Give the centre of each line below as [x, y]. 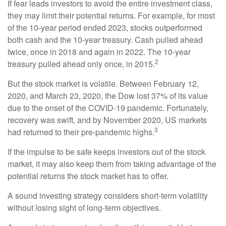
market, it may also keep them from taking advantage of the [112, 164]
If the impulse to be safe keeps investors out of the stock [106, 152]
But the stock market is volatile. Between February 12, [103, 84]
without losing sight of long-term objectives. [84, 208]
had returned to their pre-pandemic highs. [81, 132]
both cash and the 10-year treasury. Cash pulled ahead [105, 40]
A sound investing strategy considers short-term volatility [108, 196]
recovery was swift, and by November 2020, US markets [107, 120]
